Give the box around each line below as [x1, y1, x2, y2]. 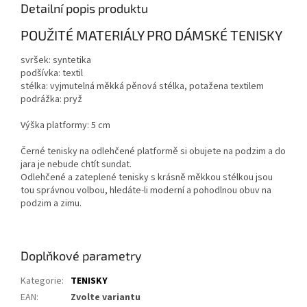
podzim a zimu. [21, 196, 82, 210]
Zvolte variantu [71, 290, 140, 304]
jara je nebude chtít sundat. [21, 157, 132, 171]
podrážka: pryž [21, 92, 82, 106]
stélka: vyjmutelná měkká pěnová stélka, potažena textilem [21, 79, 264, 93]
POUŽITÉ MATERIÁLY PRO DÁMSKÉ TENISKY [21, 27, 282, 44]
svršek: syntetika [21, 53, 91, 67]
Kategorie [21, 273, 62, 288]
